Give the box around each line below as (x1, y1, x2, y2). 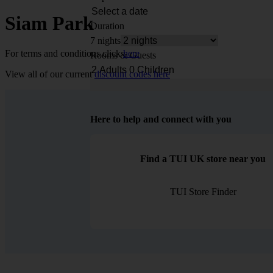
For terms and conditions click (5, 48, 123, 58)
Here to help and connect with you (90, 113, 232, 124)
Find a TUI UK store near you (140, 153, 266, 164)
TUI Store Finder (169, 186, 236, 197)
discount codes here (94, 68, 170, 79)
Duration (90, 21, 124, 31)
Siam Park (5, 12, 94, 35)
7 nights (90, 35, 121, 46)
